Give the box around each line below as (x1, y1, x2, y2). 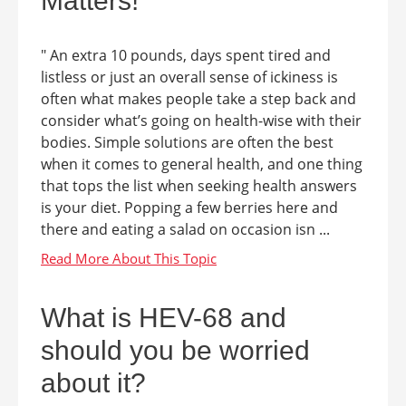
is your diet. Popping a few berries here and (41, 198, 338, 217)
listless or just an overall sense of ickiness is (41, 67, 338, 87)
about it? (41, 368, 146, 398)
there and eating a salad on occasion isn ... (41, 219, 330, 239)
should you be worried (41, 335, 310, 365)
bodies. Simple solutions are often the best (41, 132, 333, 152)
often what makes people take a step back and (41, 89, 356, 109)
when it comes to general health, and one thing (41, 154, 362, 174)
